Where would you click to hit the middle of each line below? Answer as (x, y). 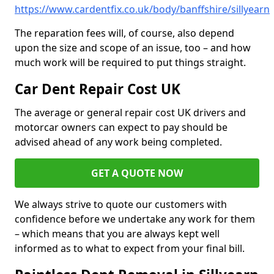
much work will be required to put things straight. (130, 63)
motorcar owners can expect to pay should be (121, 128)
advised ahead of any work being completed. (120, 142)
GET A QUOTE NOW (137, 173)
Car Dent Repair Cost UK (98, 89)
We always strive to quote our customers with (121, 205)
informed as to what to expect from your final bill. (130, 249)
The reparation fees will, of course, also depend (124, 33)
